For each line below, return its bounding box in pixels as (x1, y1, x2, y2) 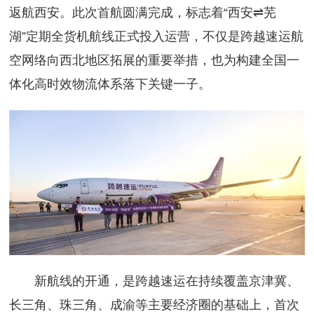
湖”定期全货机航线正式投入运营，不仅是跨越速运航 (9, 29, 304, 44)
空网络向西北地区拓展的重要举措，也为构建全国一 (9, 53, 300, 68)
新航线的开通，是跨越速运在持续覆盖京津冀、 (9, 274, 300, 289)
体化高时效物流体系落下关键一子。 (9, 77, 212, 92)
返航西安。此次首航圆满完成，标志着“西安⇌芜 (9, 6, 277, 20)
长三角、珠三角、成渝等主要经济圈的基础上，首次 (9, 298, 300, 313)
